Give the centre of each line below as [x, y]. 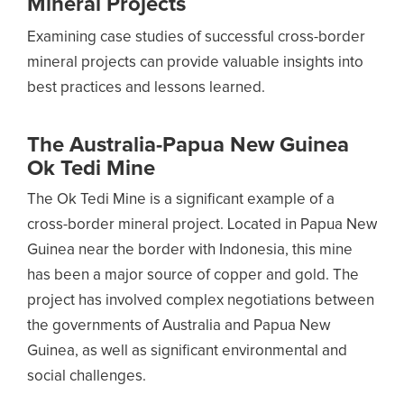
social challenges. [87, 376]
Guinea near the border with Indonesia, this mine [190, 250]
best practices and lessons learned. [146, 88]
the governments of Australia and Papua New [179, 326]
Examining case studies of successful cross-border [196, 37]
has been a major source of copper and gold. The [193, 275]
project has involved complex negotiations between [201, 301]
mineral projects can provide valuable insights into [195, 63]
